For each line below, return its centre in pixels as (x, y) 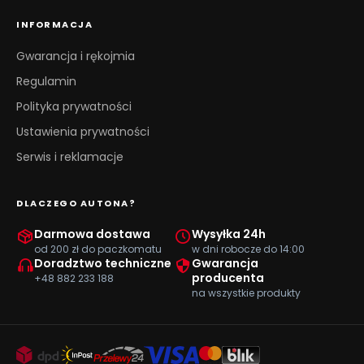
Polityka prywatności (74, 106)
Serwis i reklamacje (70, 157)
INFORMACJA (54, 24)
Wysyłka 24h (229, 234)
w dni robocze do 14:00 (248, 249)
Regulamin (46, 81)
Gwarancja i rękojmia (76, 56)
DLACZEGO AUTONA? (76, 203)
